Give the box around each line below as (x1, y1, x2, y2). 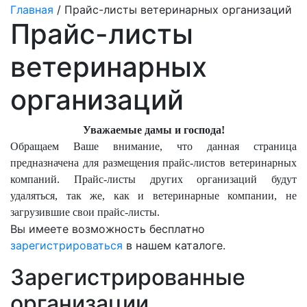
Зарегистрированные (10, 264, 245, 291)
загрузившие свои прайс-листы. (10, 206, 160, 218)
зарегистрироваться (10, 238, 123, 252)
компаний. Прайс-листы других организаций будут (10, 173, 297, 185)
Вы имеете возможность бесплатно (10, 222, 205, 236)
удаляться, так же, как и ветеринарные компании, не (10, 190, 297, 201)
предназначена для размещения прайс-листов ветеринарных (10, 157, 297, 169)
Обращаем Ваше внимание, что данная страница (10, 140, 297, 152)
